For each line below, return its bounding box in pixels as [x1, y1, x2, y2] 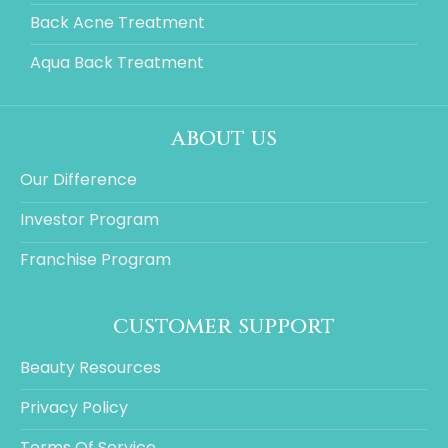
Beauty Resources [20, 355, 161, 379]
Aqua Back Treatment [30, 51, 204, 75]
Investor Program [20, 208, 159, 232]
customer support [113, 310, 335, 341]
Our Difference [20, 168, 137, 192]
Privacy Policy [20, 395, 128, 419]
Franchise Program [20, 248, 171, 272]
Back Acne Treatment [30, 11, 205, 35]
